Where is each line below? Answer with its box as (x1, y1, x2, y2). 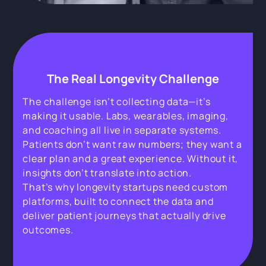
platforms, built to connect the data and (23, 194, 214, 208)
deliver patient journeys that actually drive (23, 208, 226, 222)
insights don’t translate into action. (23, 166, 192, 179)
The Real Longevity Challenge (47, 70, 219, 87)
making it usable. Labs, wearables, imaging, (23, 109, 229, 122)
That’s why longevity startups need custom (23, 180, 229, 194)
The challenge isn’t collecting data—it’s (23, 94, 211, 108)
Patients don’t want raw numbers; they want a (23, 137, 242, 151)
